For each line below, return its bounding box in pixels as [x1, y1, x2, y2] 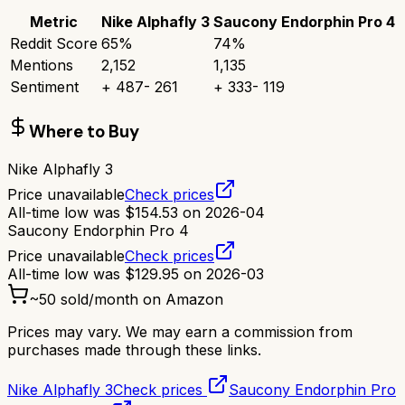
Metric [30, 13, 78, 32]
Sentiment [10, 78, 79, 97]
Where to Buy [29, 119, 139, 143]
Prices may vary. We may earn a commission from [7, 322, 353, 341]
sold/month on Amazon [56, 289, 223, 308]
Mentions [10, 56, 73, 75]
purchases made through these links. [7, 340, 261, 359]
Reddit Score [10, 34, 98, 53]
